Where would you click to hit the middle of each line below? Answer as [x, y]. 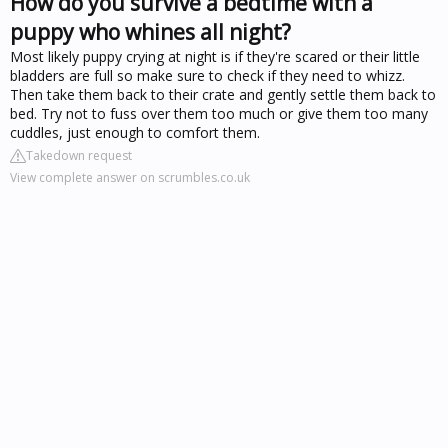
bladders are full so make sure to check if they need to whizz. [207, 75]
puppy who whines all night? [150, 31]
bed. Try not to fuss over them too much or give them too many [219, 113]
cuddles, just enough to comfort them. [135, 132]
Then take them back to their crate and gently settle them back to [223, 94]
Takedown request [79, 155]
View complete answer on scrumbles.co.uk [130, 177]
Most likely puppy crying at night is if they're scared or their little [215, 56]
